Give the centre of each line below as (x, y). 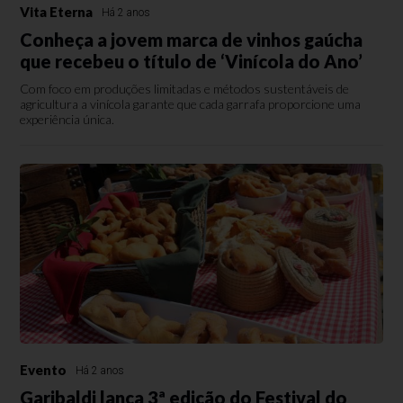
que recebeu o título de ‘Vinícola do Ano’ (192, 61)
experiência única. (67, 119)
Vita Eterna (57, 12)
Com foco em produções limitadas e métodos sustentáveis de (185, 89)
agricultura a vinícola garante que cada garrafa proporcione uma (191, 104)
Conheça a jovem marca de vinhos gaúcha (192, 40)
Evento (44, 370)
